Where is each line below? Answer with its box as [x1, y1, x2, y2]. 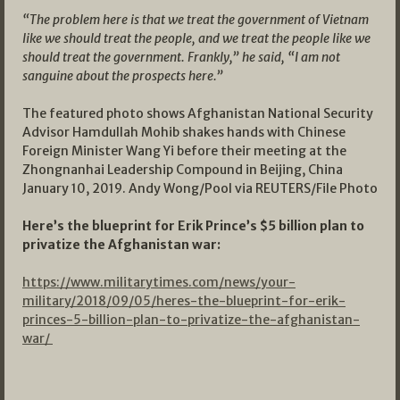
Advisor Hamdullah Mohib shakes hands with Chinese [22, 124, 346, 141]
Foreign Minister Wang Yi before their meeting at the [22, 143, 346, 160]
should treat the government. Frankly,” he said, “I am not [22, 49, 340, 66]
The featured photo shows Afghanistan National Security [22, 105, 373, 122]
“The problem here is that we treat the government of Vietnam [22, 12, 369, 29]
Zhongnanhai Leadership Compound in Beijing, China [22, 162, 343, 179]
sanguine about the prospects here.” [22, 68, 223, 85]
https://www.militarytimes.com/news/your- [22, 274, 296, 291]
